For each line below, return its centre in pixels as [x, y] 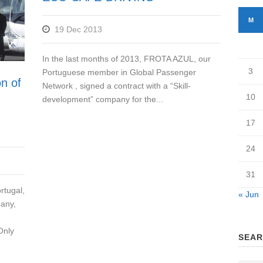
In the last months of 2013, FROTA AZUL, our [127, 59]
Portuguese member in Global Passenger [119, 72]
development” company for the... [103, 99]
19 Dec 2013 [79, 29]
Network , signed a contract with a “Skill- [117, 86]
